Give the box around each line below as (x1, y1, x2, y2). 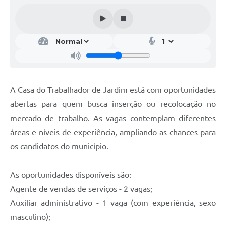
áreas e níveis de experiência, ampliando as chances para (10, 127, 216, 137)
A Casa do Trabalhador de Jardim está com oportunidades (10, 85, 216, 94)
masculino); (10, 212, 50, 221)
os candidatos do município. (10, 141, 108, 151)
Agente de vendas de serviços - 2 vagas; (10, 184, 152, 193)
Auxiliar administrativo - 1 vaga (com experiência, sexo (10, 198, 216, 207)
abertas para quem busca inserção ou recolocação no (10, 99, 216, 108)
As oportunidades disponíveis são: (10, 169, 131, 179)
